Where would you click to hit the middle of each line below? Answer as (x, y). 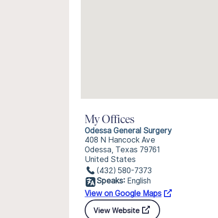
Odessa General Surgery (128, 131)
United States (110, 159)
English (139, 181)
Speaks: (111, 181)
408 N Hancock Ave (120, 140)
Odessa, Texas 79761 (122, 150)
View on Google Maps (123, 193)
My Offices (109, 120)
